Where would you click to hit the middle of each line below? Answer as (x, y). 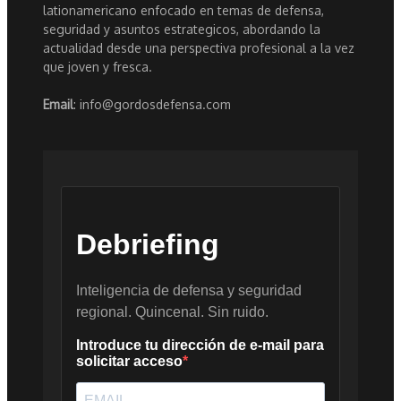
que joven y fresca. (98, 67)
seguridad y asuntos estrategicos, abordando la (182, 30)
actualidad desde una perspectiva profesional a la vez (199, 48)
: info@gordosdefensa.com (152, 105)
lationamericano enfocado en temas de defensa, (183, 11)
